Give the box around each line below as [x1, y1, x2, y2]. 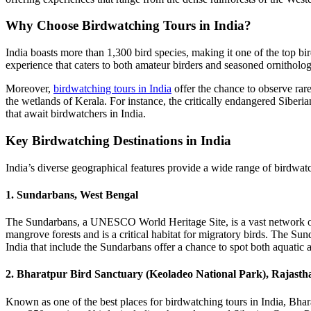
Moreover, [6, 83, 53, 95]
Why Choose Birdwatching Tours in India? [6, 18, 251, 33]
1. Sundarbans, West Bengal [6, 188, 138, 201]
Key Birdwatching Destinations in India [6, 133, 231, 148]
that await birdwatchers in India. [6, 108, 146, 120]
